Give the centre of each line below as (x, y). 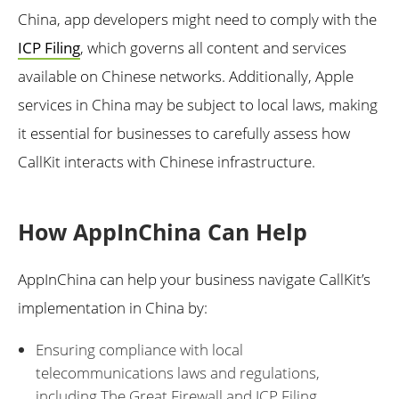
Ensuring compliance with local (139, 349)
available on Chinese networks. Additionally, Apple (186, 77)
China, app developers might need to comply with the (197, 20)
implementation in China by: (113, 307)
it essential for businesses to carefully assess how (184, 134)
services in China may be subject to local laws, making (198, 105)
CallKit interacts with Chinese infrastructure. (167, 162)
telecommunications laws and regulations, (178, 372)
